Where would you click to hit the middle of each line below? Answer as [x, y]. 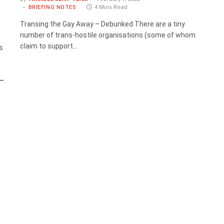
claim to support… [48, 46]
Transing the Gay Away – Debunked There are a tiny [102, 24]
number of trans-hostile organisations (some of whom [107, 35]
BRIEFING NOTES [52, 7]
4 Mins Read [111, 7]
